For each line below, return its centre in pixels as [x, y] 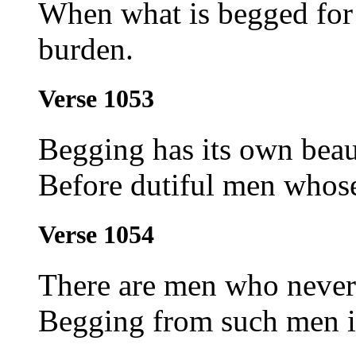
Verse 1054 [96, 235]
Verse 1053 [96, 98]
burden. [86, 48]
